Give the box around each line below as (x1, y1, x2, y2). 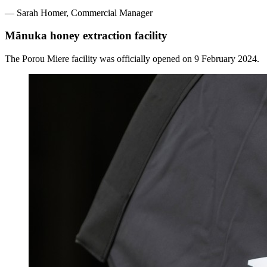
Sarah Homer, (17, 7, 69, 18)
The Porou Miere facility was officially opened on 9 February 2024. (5, 53, 259, 64)
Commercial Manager (69, 7, 153, 18)
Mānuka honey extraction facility (5, 29, 167, 42)
